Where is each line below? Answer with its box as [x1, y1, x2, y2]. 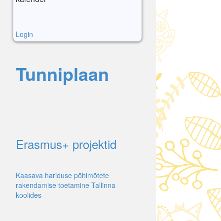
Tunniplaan [15, 61, 109, 86]
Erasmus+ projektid [15, 135, 116, 152]
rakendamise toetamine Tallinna [15, 180, 115, 190]
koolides [15, 190, 41, 200]
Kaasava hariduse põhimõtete [15, 170, 109, 180]
